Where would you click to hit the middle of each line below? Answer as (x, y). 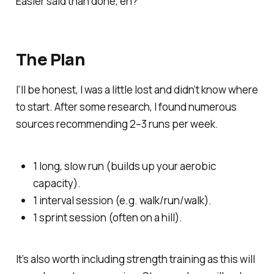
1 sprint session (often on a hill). (107, 217)
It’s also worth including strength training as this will (135, 259)
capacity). (57, 183)
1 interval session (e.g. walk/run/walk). (122, 200)
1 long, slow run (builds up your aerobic (124, 166)
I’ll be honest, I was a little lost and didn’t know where (137, 89)
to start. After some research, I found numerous (126, 106)
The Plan (50, 59)
